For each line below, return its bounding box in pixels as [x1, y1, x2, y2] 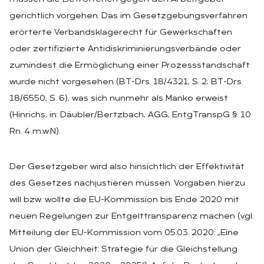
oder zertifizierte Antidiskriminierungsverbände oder [9, 44, 241, 54]
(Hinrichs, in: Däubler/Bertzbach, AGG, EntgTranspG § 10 [9, 110, 251, 120]
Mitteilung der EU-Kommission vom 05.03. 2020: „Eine [9, 228, 239, 237]
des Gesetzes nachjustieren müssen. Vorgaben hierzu [9, 179, 245, 188]
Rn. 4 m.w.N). [9, 127, 60, 136]
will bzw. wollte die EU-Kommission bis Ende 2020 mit [9, 195, 239, 204]
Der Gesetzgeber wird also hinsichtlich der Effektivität [9, 162, 245, 171]
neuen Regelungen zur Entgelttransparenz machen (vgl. [9, 212, 253, 221]
